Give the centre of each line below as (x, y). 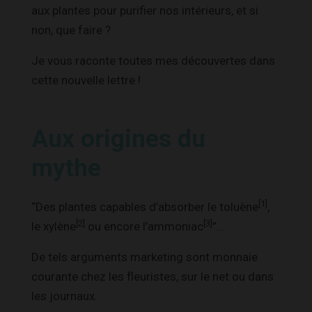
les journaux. (64, 296)
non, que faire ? (71, 30)
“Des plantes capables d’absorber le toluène (145, 206)
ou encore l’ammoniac (144, 226)
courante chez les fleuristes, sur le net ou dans (153, 276)
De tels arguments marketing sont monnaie (145, 257)
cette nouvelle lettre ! (86, 80)
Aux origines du (118, 139)
